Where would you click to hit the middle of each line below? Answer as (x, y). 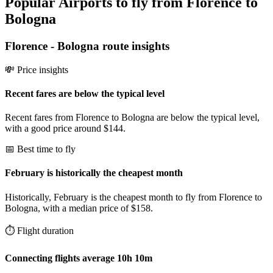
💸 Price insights (37, 69)
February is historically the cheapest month (94, 173)
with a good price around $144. (65, 129)
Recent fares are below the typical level (85, 93)
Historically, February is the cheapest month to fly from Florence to (133, 197)
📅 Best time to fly (40, 149)
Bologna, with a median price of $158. (79, 208)
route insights (134, 46)
